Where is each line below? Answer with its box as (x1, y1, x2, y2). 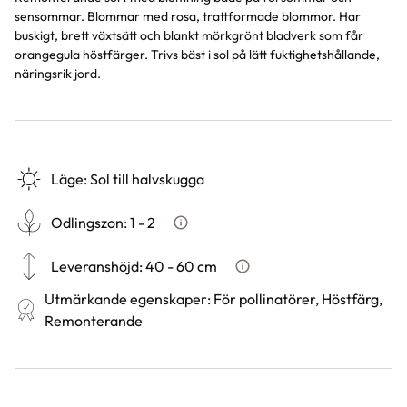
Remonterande (45, 312, 144, 330)
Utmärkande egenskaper (45, 290, 208, 308)
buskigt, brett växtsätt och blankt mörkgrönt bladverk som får (15, 27, 363, 44)
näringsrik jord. (15, 65, 101, 82)
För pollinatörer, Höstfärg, (213, 290, 383, 308)
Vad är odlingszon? (175, 223, 283, 238)
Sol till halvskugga (90, 170, 204, 188)
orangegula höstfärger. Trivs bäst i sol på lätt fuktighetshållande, (15, 46, 380, 63)
